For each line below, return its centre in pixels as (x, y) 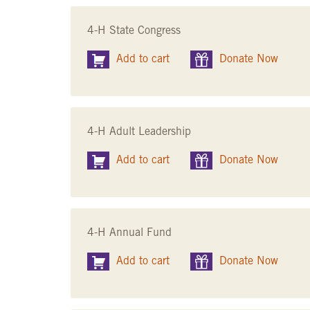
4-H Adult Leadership (139, 132)
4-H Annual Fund (129, 233)
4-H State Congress (134, 31)
